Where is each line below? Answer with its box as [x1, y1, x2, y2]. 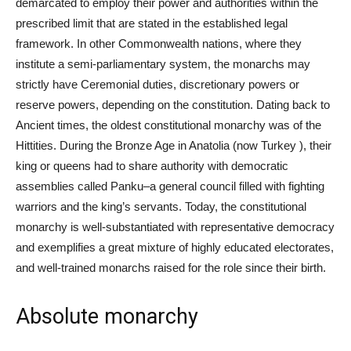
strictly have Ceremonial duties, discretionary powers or [16, 77, 299, 91]
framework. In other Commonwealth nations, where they [16, 36, 302, 50]
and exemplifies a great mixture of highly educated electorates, [16, 240, 334, 254]
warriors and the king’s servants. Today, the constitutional [16, 199, 306, 213]
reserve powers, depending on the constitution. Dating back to [16, 97, 330, 111]
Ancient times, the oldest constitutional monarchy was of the [16, 118, 321, 132]
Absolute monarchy [16, 303, 204, 329]
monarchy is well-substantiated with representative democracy [16, 219, 335, 233]
